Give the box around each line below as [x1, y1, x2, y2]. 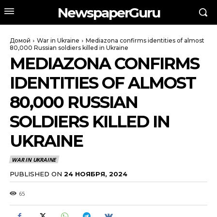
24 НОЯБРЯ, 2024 [64, 170, 127, 178]
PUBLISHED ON [10, 170, 62, 178]
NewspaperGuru [57, 4, 160, 21]
